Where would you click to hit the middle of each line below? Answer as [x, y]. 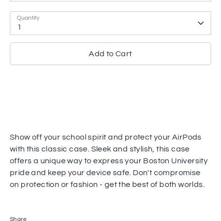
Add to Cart [110, 54]
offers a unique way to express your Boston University [109, 161]
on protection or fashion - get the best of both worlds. [107, 184]
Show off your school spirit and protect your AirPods [106, 137]
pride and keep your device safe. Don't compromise [105, 173]
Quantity [28, 18]
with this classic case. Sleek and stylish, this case [100, 149]
